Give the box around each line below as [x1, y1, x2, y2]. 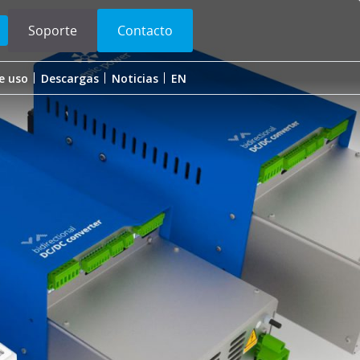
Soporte [28, 22, 77, 39]
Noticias [112, 70, 158, 86]
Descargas [41, 70, 99, 86]
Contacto [117, 22, 173, 39]
